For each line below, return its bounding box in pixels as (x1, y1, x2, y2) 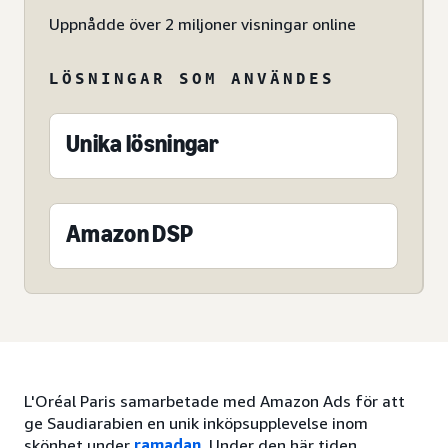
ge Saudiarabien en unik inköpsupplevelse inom (24, 413, 368, 434)
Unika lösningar (66, 129, 220, 159)
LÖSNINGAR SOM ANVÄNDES (49, 68, 335, 89)
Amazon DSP (66, 219, 194, 249)
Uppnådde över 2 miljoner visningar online (49, 14, 356, 35)
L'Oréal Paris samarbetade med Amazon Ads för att (24, 391, 405, 412)
